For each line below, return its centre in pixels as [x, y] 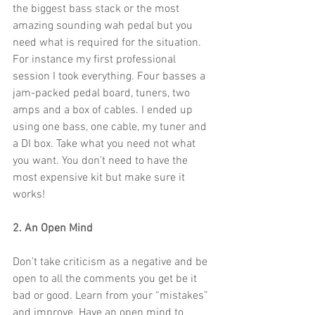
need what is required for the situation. [108, 43]
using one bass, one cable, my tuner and [111, 128]
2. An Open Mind [53, 229]
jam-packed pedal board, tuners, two [103, 94]
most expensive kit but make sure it [100, 178]
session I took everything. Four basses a [110, 77]
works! [29, 195]
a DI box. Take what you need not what [105, 144]
